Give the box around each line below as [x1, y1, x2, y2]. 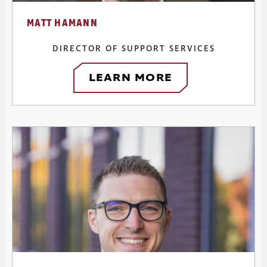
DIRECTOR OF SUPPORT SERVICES [52, 44, 215, 54]
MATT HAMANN [27, 16, 98, 30]
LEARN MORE [88, 71, 172, 85]
